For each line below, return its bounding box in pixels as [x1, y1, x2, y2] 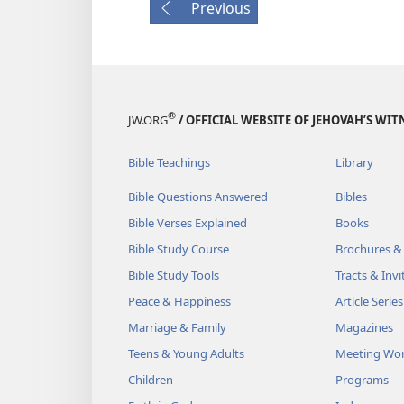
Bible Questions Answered [128, 188, 268, 205]
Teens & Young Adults [128, 344, 244, 362]
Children [128, 371, 173, 388]
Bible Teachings [128, 153, 210, 170]
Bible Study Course [128, 240, 229, 257]
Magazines [335, 318, 393, 335]
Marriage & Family [128, 318, 226, 335]
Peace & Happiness [128, 292, 231, 309]
